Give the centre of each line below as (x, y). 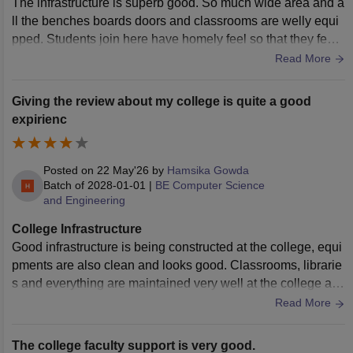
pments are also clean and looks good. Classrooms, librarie (177, 266)
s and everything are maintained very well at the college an (175, 284)
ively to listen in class (71, 57)
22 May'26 (123, 171)
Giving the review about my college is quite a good (162, 101)
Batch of (64, 186)
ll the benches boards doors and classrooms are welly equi (175, 20)
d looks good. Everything (81, 302)
